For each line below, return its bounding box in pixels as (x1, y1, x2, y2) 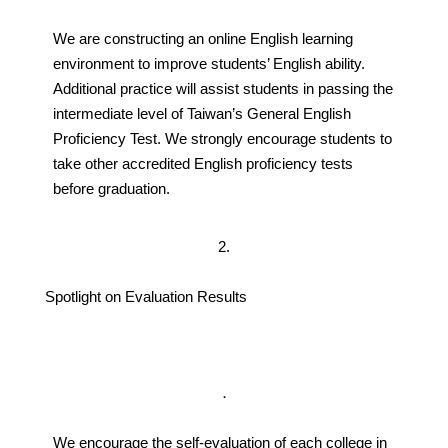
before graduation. (52, 179, 170, 197)
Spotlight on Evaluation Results (44, 287, 247, 305)
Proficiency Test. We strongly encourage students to (52, 129, 392, 147)
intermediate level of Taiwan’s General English (52, 104, 351, 122)
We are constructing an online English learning (52, 29, 353, 47)
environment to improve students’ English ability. (52, 54, 365, 72)
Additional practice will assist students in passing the (52, 79, 393, 97)
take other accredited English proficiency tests (52, 154, 353, 172)
